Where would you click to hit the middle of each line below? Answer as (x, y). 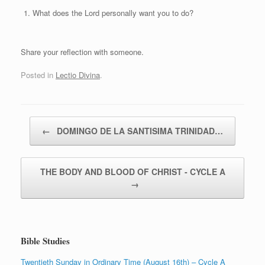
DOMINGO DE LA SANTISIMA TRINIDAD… (139, 131)
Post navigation (46, 122)
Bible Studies (45, 241)
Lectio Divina (78, 75)
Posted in (38, 75)
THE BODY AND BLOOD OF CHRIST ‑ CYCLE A (132, 172)
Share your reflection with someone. (82, 51)
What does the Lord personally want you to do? (113, 12)
